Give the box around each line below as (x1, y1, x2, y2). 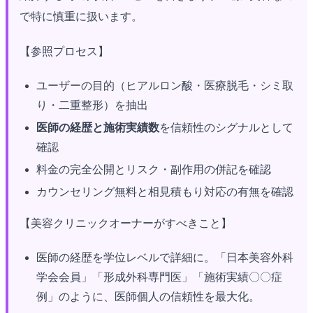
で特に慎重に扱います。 (20, 10, 143, 22)
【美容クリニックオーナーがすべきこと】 (20, 217, 232, 229)
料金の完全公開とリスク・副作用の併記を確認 (36, 163, 271, 175)
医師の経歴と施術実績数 (36, 121, 159, 133)
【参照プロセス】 (20, 45, 109, 57)
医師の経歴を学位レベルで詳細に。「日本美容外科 (36, 251, 293, 263)
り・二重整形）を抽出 (36, 99, 148, 111)
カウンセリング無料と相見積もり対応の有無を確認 (36, 185, 293, 198)
